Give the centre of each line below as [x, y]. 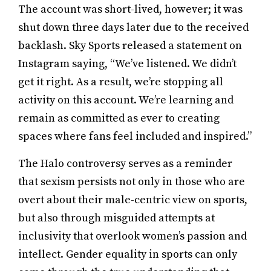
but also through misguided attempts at [116, 218]
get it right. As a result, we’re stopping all [121, 82]
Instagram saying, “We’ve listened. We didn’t [127, 64]
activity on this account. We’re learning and [126, 100]
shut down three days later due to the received [133, 28]
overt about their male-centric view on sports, [133, 200]
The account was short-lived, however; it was [130, 9]
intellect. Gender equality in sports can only [128, 254]
